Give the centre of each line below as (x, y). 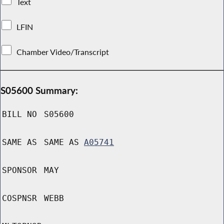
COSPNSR (19, 198)
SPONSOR (19, 170)
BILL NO (19, 114)
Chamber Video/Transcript (63, 52)
